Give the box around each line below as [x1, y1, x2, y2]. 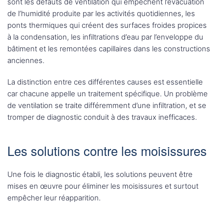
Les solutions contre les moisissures [7, 142, 207, 160]
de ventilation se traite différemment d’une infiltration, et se [7, 101, 206, 110]
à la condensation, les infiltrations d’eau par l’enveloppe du [7, 32, 203, 42]
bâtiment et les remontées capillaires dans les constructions [7, 44, 210, 54]
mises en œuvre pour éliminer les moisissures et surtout [7, 181, 198, 191]
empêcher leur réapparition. [7, 193, 101, 203]
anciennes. [7, 56, 44, 66]
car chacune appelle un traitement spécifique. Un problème [7, 89, 208, 99]
